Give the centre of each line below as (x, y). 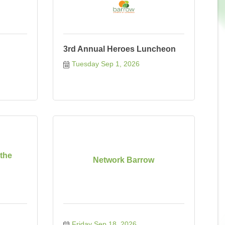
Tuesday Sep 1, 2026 (106, 64)
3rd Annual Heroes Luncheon (119, 49)
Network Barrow (124, 160)
